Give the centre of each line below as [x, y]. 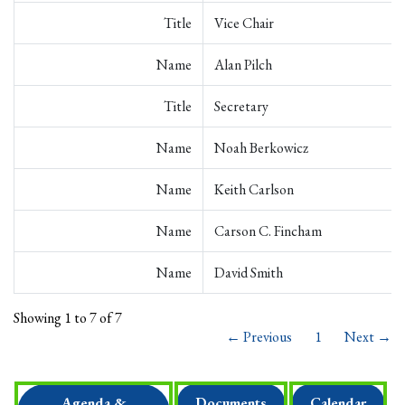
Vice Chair [244, 23]
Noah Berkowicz [261, 148]
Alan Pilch [243, 65]
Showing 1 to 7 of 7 [68, 318]
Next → [368, 337]
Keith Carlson [254, 189]
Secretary [241, 106]
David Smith [249, 273]
